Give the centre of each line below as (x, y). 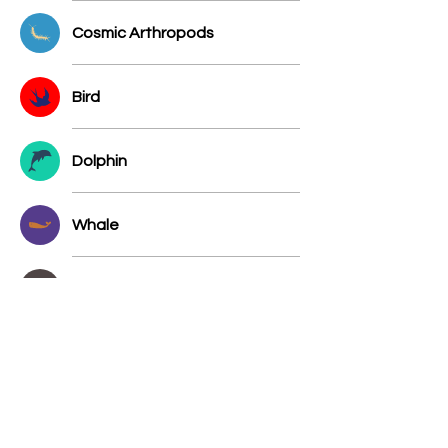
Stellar (96, 289)
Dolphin (99, 160)
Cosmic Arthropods (143, 32)
